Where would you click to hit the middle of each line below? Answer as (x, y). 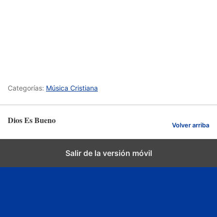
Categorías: (27, 88)
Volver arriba (191, 125)
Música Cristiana (72, 88)
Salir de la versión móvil (108, 153)
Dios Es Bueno (32, 120)
